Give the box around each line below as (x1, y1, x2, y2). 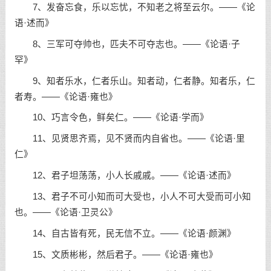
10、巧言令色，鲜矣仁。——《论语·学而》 (14, 113, 209, 123)
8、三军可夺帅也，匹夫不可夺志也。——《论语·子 (14, 39, 240, 49)
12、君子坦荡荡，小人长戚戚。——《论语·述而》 (14, 171, 236, 181)
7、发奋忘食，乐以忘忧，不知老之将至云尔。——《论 (14, 2, 255, 12)
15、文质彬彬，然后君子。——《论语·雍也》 (14, 249, 218, 260)
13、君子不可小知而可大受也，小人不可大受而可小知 (14, 191, 251, 201)
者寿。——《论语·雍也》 (14, 91, 117, 102)
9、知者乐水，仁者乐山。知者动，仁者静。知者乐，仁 (14, 76, 255, 86)
